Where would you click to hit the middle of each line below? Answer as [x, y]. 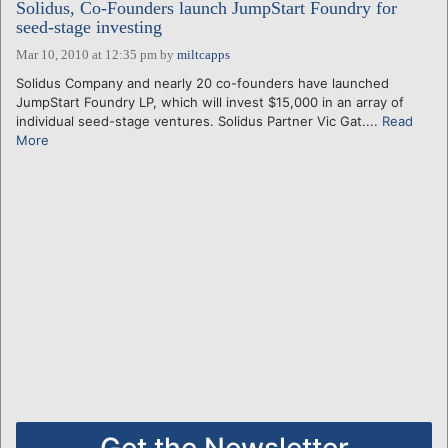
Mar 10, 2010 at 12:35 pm [86, 54]
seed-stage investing [89, 26]
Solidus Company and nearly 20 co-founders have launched [202, 82]
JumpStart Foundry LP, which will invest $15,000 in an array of [210, 101]
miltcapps [203, 54]
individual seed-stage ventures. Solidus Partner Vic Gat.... [199, 120]
